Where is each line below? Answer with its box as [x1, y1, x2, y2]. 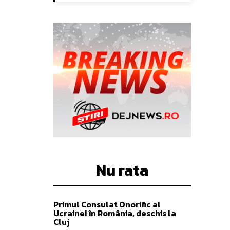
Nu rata [96, 159, 148, 182]
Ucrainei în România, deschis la [53, 207, 176, 220]
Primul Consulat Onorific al [53, 198, 161, 211]
